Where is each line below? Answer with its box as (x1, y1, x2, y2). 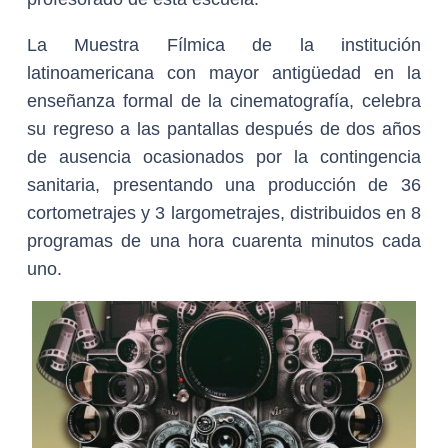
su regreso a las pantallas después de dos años (27, 119, 421, 139)
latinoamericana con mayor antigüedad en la (27, 63, 421, 83)
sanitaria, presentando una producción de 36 (27, 175, 421, 195)
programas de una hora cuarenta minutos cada (27, 231, 421, 251)
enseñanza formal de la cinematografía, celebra (27, 91, 421, 111)
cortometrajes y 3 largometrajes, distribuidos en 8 (27, 203, 421, 223)
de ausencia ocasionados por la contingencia (27, 147, 421, 167)
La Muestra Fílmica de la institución (27, 35, 421, 55)
